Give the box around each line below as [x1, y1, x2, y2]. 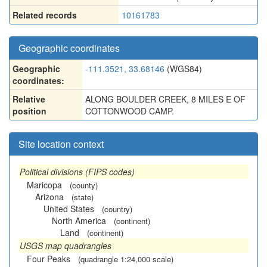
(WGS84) [164, 63, 202, 74]
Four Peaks [27, 253, 70, 265]
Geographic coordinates [18, 41, 120, 55]
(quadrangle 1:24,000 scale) [78, 253, 173, 265]
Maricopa [27, 179, 62, 191]
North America [52, 215, 106, 226]
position [13, 105, 46, 117]
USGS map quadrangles [20, 240, 111, 252]
